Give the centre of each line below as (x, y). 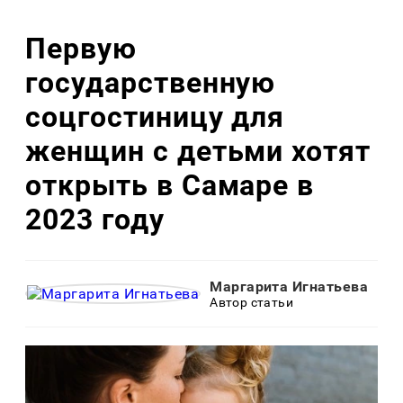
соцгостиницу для (155, 116)
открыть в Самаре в (170, 185)
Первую (81, 48)
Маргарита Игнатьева (289, 287)
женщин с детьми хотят (198, 151)
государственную (151, 82)
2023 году (95, 219)
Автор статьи (252, 303)
